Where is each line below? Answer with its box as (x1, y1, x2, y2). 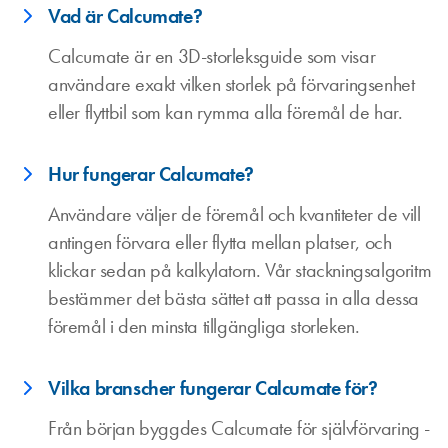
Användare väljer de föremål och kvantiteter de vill (48, 201, 421, 227)
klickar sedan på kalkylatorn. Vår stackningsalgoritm (48, 257, 432, 283)
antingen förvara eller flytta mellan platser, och (48, 229, 392, 255)
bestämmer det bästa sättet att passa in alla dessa (48, 285, 420, 311)
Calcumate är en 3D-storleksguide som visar (48, 43, 376, 69)
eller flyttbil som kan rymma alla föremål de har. (48, 99, 403, 125)
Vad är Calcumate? (48, 3, 203, 29)
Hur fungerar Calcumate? (48, 161, 254, 187)
